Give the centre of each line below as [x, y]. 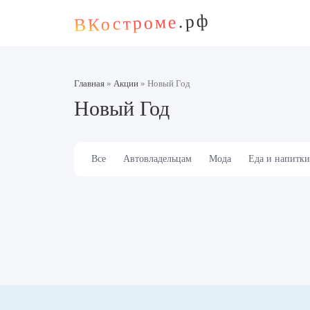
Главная [89, 83]
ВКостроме [126, 24]
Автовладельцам [157, 159]
